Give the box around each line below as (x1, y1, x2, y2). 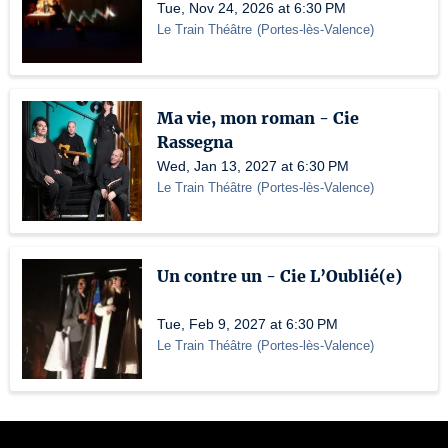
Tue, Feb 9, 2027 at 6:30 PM (157, 316, 338, 332)
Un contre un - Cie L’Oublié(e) (157, 266, 402, 286)
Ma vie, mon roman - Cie (157, 108, 359, 128)
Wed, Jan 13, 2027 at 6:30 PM (157, 158, 349, 174)
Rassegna (157, 132, 233, 152)
